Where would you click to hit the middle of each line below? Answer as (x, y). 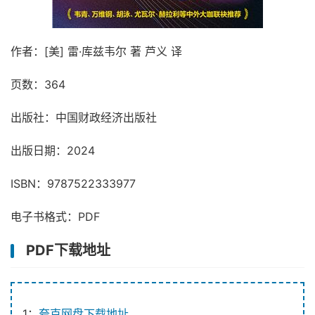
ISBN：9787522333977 (73, 184)
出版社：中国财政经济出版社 (84, 117)
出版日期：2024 (53, 150)
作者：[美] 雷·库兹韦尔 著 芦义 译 (96, 51)
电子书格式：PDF (55, 217)
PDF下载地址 (68, 250)
